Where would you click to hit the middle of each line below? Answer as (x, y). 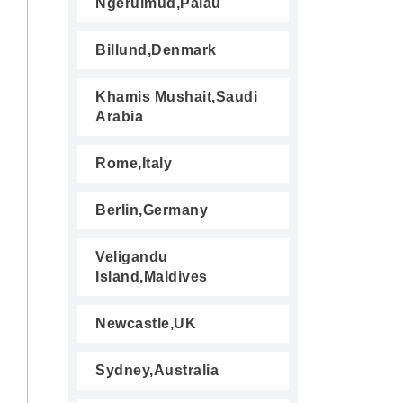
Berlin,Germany (152, 210)
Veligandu (132, 257)
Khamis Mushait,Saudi (176, 97)
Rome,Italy (134, 163)
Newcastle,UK (146, 323)
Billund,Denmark (156, 50)
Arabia (119, 116)
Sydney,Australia (157, 370)
